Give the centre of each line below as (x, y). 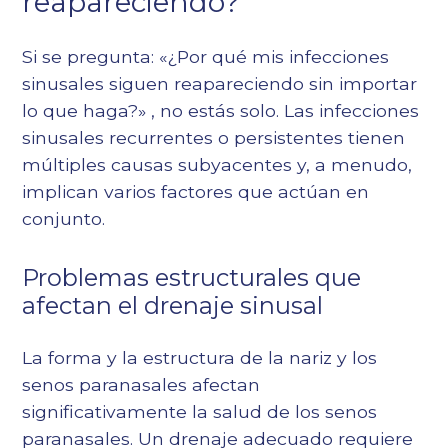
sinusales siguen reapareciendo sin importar (220, 84)
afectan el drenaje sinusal (173, 306)
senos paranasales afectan (141, 385)
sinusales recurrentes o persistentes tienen (214, 138)
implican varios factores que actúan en (196, 192)
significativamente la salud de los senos (200, 412)
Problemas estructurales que (192, 278)
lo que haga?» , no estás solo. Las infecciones (221, 111)
